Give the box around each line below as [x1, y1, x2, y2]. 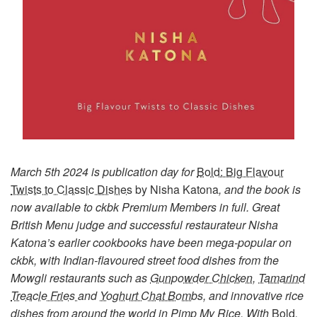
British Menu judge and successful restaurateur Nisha [11, 217, 278, 234]
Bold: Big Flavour [197, 163, 284, 180]
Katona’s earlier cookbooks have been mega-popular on [11, 234, 292, 251]
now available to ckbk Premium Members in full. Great [11, 199, 279, 216]
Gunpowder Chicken [150, 270, 253, 287]
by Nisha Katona [132, 181, 219, 198]
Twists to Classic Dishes [11, 181, 132, 198]
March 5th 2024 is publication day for [11, 163, 197, 180]
